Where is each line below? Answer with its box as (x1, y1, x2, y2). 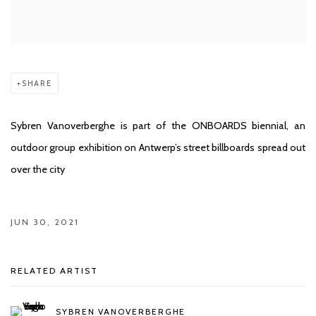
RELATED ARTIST (11, 265, 98, 276)
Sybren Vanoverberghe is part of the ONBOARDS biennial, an (11, 119, 305, 132)
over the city (11, 162, 65, 176)
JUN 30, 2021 (11, 216, 79, 227)
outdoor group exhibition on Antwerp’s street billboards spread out (11, 140, 305, 154)
